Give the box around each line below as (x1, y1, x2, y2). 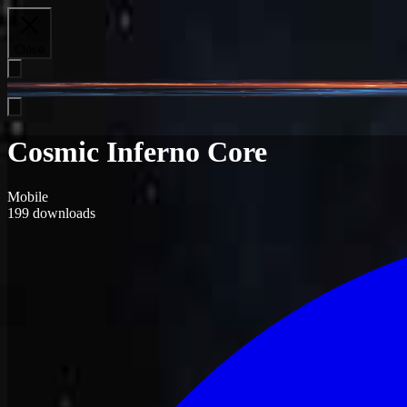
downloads (29, 204, 95, 221)
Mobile (7, 188, 48, 204)
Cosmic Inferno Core (7, 135, 267, 169)
